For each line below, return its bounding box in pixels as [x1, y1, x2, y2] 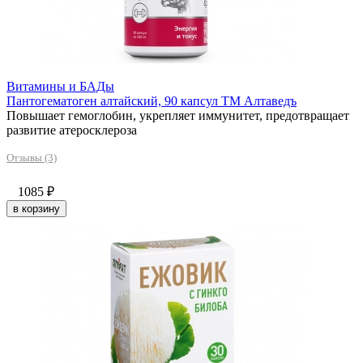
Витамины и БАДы [6, 79, 114, 93]
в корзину [13, 202, 60, 215]
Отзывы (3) [6, 151, 57, 164]
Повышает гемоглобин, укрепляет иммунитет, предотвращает [6, 108, 349, 122]
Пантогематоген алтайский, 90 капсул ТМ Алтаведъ [6, 93, 297, 108]
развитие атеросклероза [6, 122, 137, 137]
